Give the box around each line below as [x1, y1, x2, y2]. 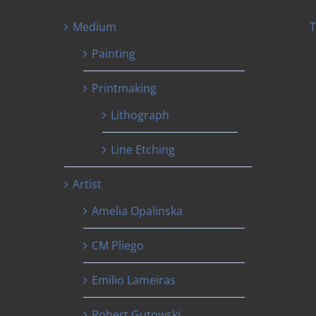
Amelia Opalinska [91, 202, 183, 219]
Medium [72, 18, 116, 35]
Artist [72, 176, 102, 192]
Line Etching [110, 141, 175, 157]
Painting [91, 45, 135, 61]
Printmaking [91, 80, 157, 96]
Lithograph [110, 107, 169, 123]
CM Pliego [91, 237, 144, 253]
